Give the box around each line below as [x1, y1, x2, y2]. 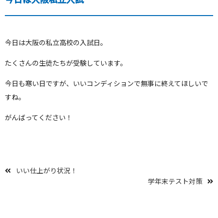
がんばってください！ [5, 112, 73, 122]
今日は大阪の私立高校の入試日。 [5, 37, 107, 47]
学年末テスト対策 [147, 176, 202, 186]
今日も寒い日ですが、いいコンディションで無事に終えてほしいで [5, 78, 208, 88]
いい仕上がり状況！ [16, 165, 77, 175]
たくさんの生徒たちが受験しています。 [5, 57, 127, 68]
